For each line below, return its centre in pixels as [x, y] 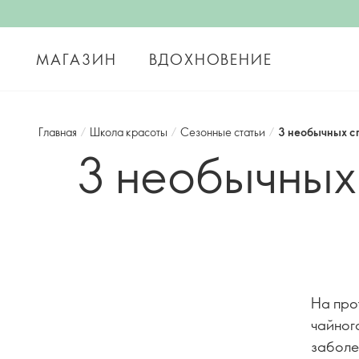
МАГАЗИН [77, 59]
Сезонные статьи [223, 132]
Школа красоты [129, 132]
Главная [58, 132]
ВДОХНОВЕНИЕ [210, 59]
